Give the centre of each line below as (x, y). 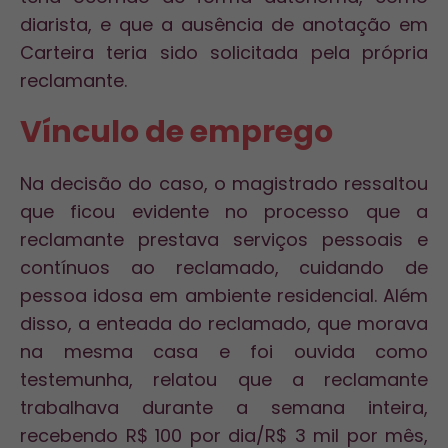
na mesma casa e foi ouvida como (224, 351)
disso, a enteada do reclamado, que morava (224, 323)
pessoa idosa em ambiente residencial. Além (224, 295)
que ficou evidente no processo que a (224, 211)
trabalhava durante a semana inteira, (224, 407)
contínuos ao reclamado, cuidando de (224, 267)
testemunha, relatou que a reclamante (224, 379)
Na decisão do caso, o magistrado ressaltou (224, 183)
